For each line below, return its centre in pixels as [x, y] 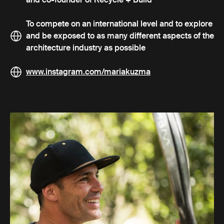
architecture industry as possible [86, 48]
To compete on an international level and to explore [119, 24]
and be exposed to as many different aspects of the [120, 36]
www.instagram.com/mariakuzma [88, 72]
